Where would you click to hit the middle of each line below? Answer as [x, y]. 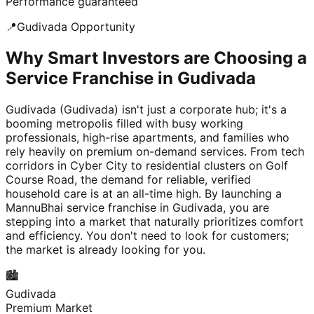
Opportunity [101, 27]
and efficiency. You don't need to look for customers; [147, 236]
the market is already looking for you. [105, 250]
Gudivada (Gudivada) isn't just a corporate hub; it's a [146, 110]
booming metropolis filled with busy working [124, 124]
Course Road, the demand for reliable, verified [128, 180]
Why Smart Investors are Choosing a [156, 58]
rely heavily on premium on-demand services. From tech [155, 152]
